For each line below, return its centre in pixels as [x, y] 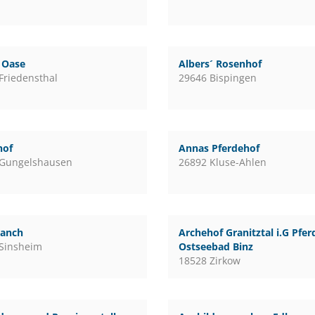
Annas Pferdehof [219, 148]
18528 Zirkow [209, 261]
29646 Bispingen [217, 78]
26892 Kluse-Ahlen [222, 162]
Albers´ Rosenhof [220, 64]
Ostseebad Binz [216, 246]
